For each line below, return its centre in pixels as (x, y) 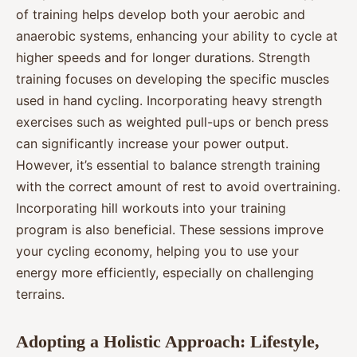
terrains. (40, 294)
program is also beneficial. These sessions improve (170, 229)
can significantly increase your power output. (152, 143)
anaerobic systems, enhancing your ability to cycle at (177, 35)
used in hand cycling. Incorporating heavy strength (169, 100)
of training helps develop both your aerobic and (161, 14)
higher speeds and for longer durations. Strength (163, 57)
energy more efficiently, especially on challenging (165, 272)
